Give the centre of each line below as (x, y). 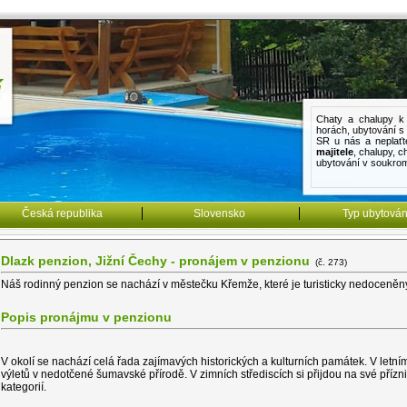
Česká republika (62, 213)
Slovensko (219, 213)
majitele (334, 151)
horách (331, 129)
